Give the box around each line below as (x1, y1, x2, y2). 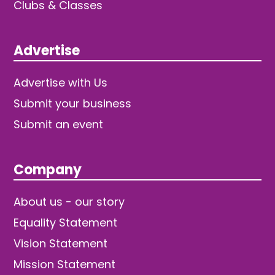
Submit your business (14, 95, 132, 111)
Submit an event (14, 116, 104, 132)
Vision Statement (14, 235, 108, 251)
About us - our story (14, 193, 125, 209)
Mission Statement (14, 256, 116, 272)
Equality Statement (14, 214, 118, 230)
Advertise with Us (14, 74, 108, 90)
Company (14, 160, 82, 179)
